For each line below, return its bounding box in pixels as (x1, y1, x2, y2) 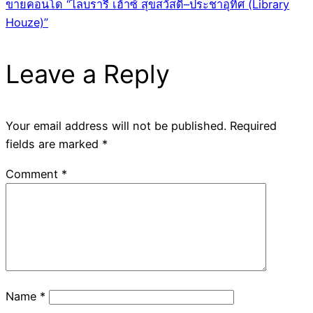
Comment (6, 166, 61, 181)
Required (230, 119, 277, 133)
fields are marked (6, 137, 102, 152)
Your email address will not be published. (6, 119, 226, 133)
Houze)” (6, 15, 48, 30)
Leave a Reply (6, 59, 170, 90)
